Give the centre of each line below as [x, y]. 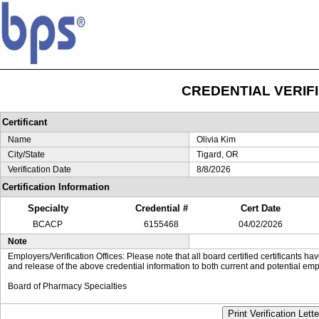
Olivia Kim [216, 140]
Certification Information [56, 187]
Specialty [48, 208]
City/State [26, 155]
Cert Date [261, 208]
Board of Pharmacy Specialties [67, 286]
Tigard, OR [218, 155]
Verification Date [40, 169]
